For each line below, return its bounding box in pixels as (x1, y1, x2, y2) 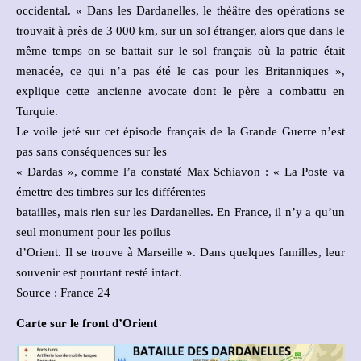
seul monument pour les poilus (16, 225, 171, 239)
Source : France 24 (16, 285, 110, 299)
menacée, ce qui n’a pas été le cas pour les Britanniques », (16, 64, 345, 77)
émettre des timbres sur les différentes (16, 185, 205, 198)
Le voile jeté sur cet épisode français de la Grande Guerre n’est (16, 124, 345, 138)
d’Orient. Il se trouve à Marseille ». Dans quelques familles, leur (16, 245, 345, 259)
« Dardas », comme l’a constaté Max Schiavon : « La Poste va (16, 164, 345, 178)
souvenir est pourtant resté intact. (16, 265, 182, 279)
